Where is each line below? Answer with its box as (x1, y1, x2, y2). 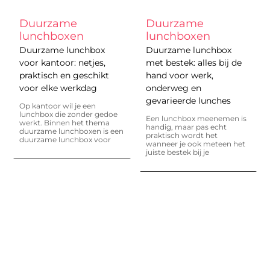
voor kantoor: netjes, (19, 57, 106, 68)
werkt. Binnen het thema (19, 118, 110, 127)
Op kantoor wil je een (19, 101, 96, 110)
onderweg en (145, 82, 201, 93)
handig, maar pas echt (145, 122, 227, 131)
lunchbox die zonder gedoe (19, 109, 118, 119)
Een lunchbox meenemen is (145, 113, 246, 123)
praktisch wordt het (145, 130, 218, 140)
